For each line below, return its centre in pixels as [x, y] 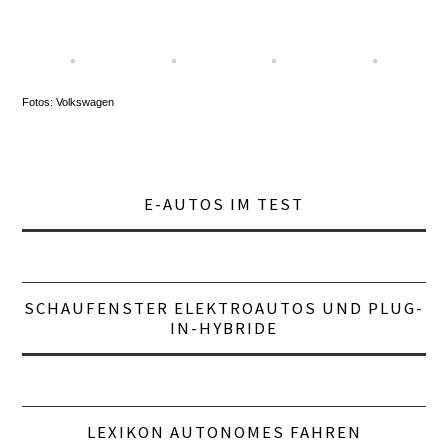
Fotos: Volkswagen [68, 102]
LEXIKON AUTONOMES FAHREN [224, 432]
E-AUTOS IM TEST [224, 204]
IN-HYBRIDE [224, 328]
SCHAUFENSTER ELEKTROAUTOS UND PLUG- [224, 308]
